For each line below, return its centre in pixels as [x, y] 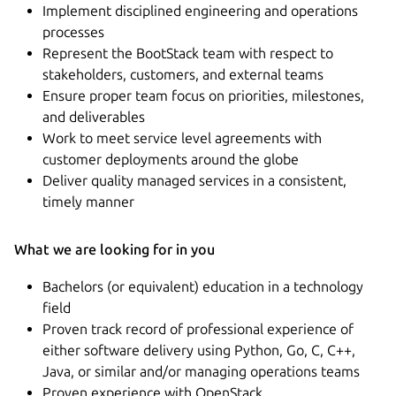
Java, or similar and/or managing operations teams [201, 371]
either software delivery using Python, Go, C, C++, [199, 350]
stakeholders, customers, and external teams [183, 74]
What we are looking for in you [114, 249]
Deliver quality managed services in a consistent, [194, 180]
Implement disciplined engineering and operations [200, 10]
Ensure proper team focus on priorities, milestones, [203, 95]
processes [73, 31]
